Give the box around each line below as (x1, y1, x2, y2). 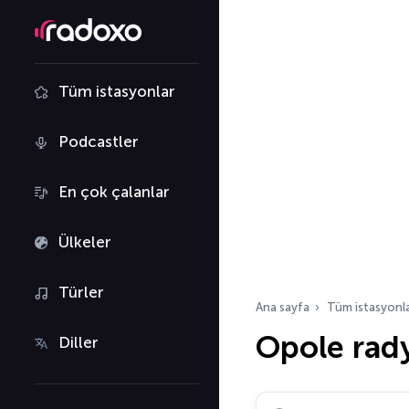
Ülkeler (58, 233, 111, 251)
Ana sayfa (256, 300, 309, 314)
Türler (58, 283, 104, 301)
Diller (58, 333, 99, 351)
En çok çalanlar (58, 183, 170, 201)
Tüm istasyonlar (58, 82, 175, 100)
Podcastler (58, 132, 139, 151)
